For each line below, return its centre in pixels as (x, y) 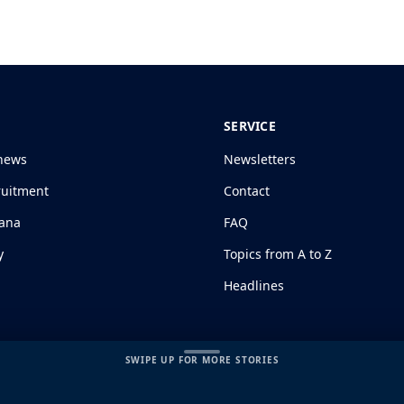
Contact (247, 190)
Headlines (254, 285)
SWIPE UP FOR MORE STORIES (202, 360)
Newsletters (260, 159)
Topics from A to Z (278, 253)
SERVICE (250, 125)
